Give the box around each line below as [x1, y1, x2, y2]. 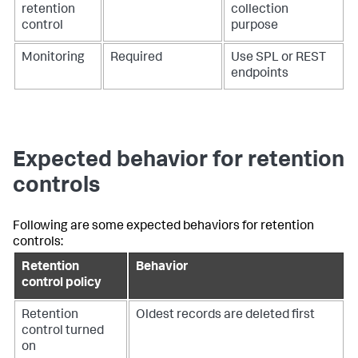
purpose [231, 20, 278, 34]
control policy [22, 277, 101, 291]
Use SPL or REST [231, 52, 326, 66]
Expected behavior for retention [13, 150, 344, 173]
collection [231, 4, 288, 18]
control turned [22, 325, 104, 339]
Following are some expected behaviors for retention [13, 221, 314, 234]
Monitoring [22, 52, 85, 66]
